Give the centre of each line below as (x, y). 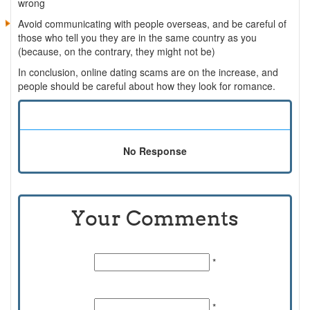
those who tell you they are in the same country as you (137, 38)
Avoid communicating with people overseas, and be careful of (152, 24)
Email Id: (155, 285)
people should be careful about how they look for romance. (147, 86)
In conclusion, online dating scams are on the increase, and (148, 72)
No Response (155, 151)
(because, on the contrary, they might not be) (117, 52)
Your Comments (155, 218)
